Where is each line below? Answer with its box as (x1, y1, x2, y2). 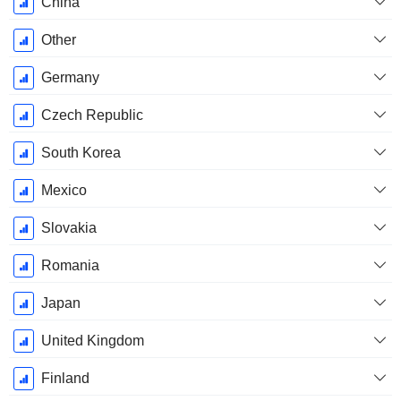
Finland (40, 371, 90, 387)
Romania (40, 258, 99, 274)
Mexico (40, 183, 87, 199)
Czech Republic (40, 107, 143, 124)
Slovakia (40, 220, 97, 236)
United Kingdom (40, 333, 144, 349)
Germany (40, 70, 99, 86)
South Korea (40, 145, 121, 161)
